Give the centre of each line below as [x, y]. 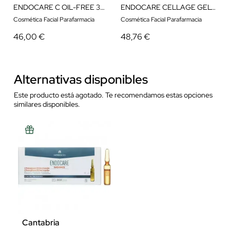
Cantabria [41, 222]
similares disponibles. [47, 104]
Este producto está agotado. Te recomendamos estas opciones [113, 95]
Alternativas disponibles [81, 79]
